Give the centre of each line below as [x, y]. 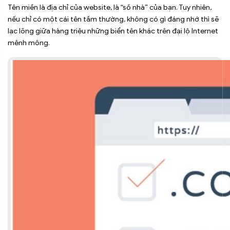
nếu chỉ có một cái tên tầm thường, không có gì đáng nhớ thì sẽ [113, 20]
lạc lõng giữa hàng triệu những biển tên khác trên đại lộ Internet [113, 31]
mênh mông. [29, 43]
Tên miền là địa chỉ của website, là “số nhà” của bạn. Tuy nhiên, [110, 8]
